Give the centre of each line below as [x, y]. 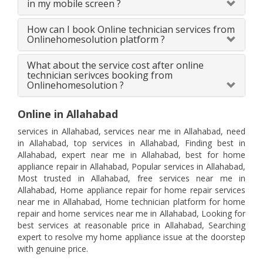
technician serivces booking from [100, 75]
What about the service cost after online [115, 65]
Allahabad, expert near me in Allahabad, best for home [131, 155]
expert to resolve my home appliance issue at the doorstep [131, 237]
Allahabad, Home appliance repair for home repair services [131, 190]
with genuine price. [53, 249]
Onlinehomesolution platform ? [96, 40]
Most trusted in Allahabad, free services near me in [131, 178]
